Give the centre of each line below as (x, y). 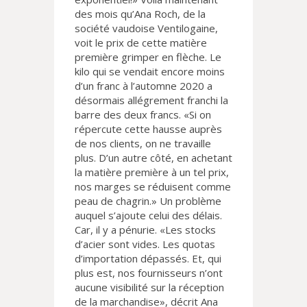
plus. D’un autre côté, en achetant (153, 158)
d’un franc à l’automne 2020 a (144, 86)
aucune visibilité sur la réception (149, 287)
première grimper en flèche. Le (148, 57)
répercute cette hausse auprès (148, 129)
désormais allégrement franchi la (151, 100)
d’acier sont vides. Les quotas (145, 244)
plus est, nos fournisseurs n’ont (149, 273)
